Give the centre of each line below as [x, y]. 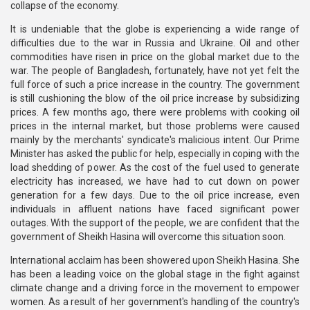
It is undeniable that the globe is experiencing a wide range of [155, 29]
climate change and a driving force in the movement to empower [155, 288]
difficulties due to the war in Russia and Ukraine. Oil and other [155, 43]
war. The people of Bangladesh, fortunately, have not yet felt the [155, 71]
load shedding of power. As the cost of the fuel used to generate [155, 167]
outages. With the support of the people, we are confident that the [155, 223]
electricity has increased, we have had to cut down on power [155, 181]
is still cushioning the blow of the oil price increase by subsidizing [155, 98]
